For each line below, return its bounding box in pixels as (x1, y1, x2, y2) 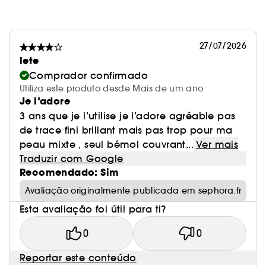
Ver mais (196, 138, 239, 150)
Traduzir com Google (20, 153, 123, 164)
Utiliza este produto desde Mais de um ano (20, 83, 204, 94)
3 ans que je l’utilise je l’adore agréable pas (20, 110, 236, 122)
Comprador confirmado (29, 69, 148, 81)
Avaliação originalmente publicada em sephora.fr (24, 185, 242, 196)
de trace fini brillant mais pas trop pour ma (20, 124, 233, 136)
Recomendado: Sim (20, 166, 119, 179)
